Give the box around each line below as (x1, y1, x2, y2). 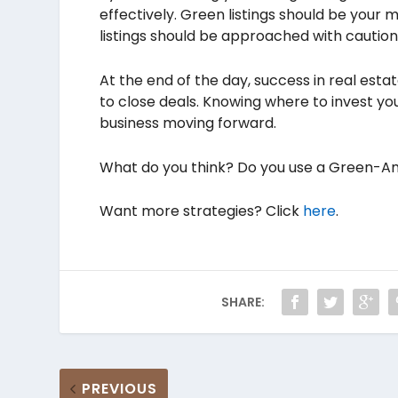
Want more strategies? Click (99, 201, 303, 222)
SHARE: (220, 292, 265, 311)
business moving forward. (99, 113, 276, 133)
